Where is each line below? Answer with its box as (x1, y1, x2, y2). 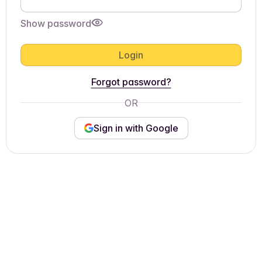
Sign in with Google (93, 122, 178, 134)
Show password (20, 18, 91, 29)
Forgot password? (91, 76, 171, 88)
